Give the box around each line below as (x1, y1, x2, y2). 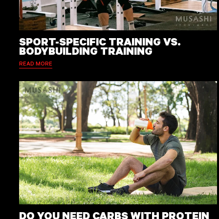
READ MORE (19, 59, 52, 67)
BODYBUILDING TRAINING (19, 44, 153, 58)
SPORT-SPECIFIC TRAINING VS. (19, 34, 181, 49)
